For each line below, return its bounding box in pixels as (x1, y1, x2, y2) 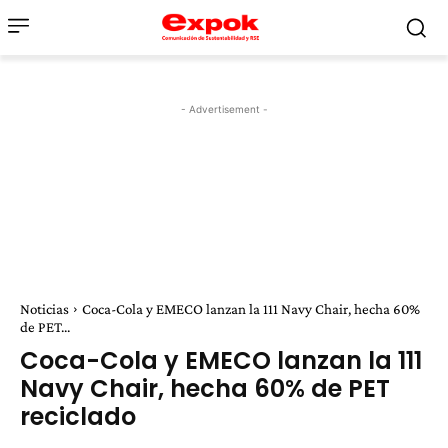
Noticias (20, 301, 69, 317)
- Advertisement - (180, 103, 268, 115)
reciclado (20, 400, 136, 433)
